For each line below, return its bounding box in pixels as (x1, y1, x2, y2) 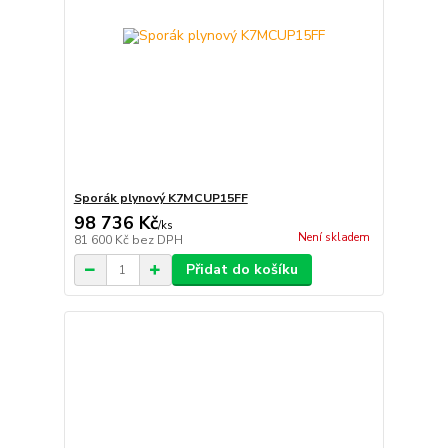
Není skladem (297, 230, 370, 246)
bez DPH (131, 232, 183, 249)
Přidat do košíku (185, 260, 298, 280)
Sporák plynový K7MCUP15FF (73, 190, 248, 207)
